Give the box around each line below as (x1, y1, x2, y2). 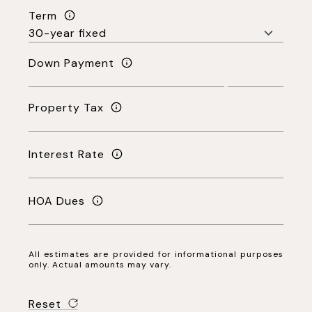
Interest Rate (28, 146, 104, 162)
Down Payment (28, 55, 114, 70)
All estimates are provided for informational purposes (28, 249, 284, 260)
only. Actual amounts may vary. (28, 259, 171, 270)
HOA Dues (28, 193, 85, 208)
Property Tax (28, 100, 104, 115)
